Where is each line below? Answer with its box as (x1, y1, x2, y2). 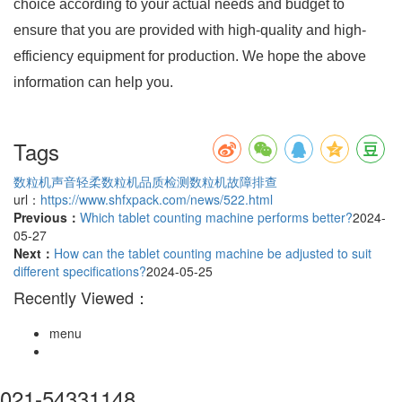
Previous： (13, 208, 80, 227)
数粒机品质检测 (101, 172, 189, 191)
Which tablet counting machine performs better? (80, 208, 353, 227)
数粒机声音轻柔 (13, 172, 101, 191)
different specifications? (13, 262, 146, 281)
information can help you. (13, 74, 173, 91)
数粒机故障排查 (189, 172, 277, 191)
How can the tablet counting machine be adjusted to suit (54, 244, 371, 263)
